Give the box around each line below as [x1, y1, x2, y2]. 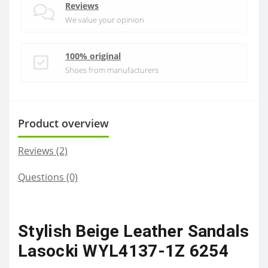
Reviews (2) [18, 144, 68, 157]
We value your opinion [65, 14, 144, 25]
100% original [65, 50, 121, 62]
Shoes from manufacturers [65, 65, 159, 75]
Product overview [18, 116, 109, 130]
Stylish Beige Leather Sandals [18, 221, 249, 241]
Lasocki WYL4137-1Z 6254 [18, 241, 229, 261]
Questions [18, 170, 64, 184]
